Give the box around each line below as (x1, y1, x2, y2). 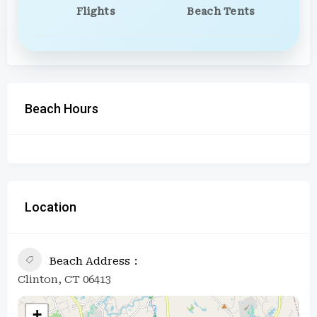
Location (25, 199, 76, 214)
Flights (76, 5, 115, 17)
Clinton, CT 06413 (18, 272, 111, 286)
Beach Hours (25, 100, 98, 116)
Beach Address (49, 254, 130, 267)
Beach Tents (187, 5, 255, 17)
